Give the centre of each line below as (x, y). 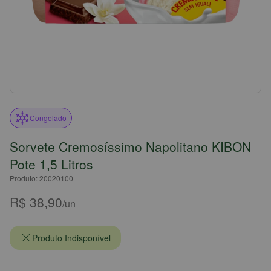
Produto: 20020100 (41, 178)
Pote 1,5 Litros (51, 164)
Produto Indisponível (71, 238)
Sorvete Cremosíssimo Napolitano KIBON (130, 146)
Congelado (48, 118)
